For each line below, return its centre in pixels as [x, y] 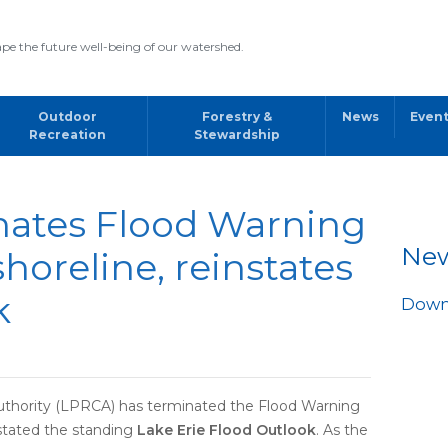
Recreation [68, 134]
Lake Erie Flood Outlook [226, 430]
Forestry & [236, 116]
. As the [341, 430]
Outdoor [68, 116]
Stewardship [236, 134]
